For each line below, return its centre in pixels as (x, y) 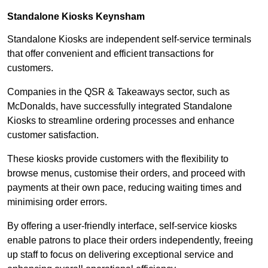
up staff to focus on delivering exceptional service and (120, 255)
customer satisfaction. (53, 135)
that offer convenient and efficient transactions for (110, 54)
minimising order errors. (57, 202)
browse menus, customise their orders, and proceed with (126, 173)
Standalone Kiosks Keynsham (76, 17)
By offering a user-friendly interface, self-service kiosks (122, 226)
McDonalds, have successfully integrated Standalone (120, 106)
